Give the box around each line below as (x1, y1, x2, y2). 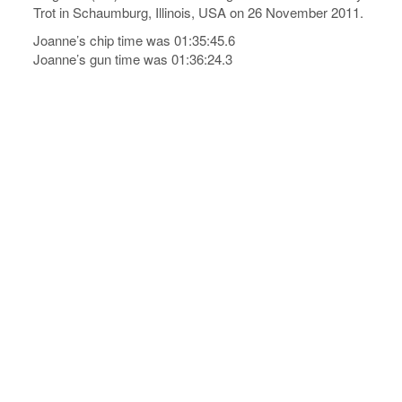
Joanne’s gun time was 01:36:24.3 (33, 49, 233, 68)
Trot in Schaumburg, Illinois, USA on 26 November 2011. (33, 3, 364, 22)
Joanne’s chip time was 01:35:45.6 (33, 31, 236, 49)
